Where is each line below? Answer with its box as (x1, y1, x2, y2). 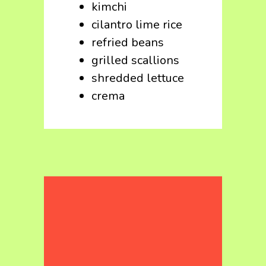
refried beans (91, 34, 164, 50)
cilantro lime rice (91, 17, 182, 33)
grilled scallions (91, 52, 179, 68)
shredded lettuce (91, 70, 184, 86)
